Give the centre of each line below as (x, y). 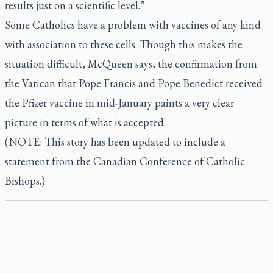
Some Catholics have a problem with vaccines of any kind (133, 25)
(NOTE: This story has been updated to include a (115, 142)
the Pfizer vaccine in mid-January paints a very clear (119, 103)
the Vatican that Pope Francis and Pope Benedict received (134, 83)
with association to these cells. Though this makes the (124, 44)
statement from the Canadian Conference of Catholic (125, 161)
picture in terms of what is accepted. (85, 122)
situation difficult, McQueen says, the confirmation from (131, 64)
